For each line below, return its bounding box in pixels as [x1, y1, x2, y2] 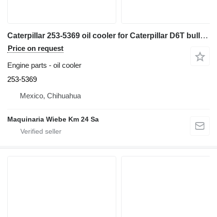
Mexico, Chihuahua [20, 92, 81, 100]
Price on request [8, 44, 63, 52]
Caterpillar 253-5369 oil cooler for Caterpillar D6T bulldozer [200, 31, 208, 40]
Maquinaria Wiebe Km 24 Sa [7, 115, 99, 123]
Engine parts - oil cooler [7, 61, 81, 69]
